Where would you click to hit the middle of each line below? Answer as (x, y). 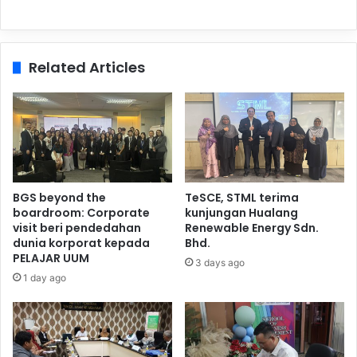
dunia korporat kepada (81, 243)
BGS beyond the (59, 197)
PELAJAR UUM (51, 258)
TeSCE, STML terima (242, 197)
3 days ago (220, 262)
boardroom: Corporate (81, 212)
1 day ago (45, 277)
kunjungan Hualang (241, 212)
